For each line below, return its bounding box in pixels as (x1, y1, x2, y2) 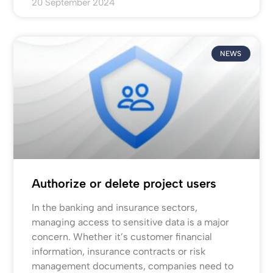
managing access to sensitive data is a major (32, 216, 230, 229)
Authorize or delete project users (32, 176, 217, 191)
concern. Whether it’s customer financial (32, 231, 213, 243)
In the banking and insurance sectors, (32, 202, 198, 214)
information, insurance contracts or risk (32, 246, 206, 258)
